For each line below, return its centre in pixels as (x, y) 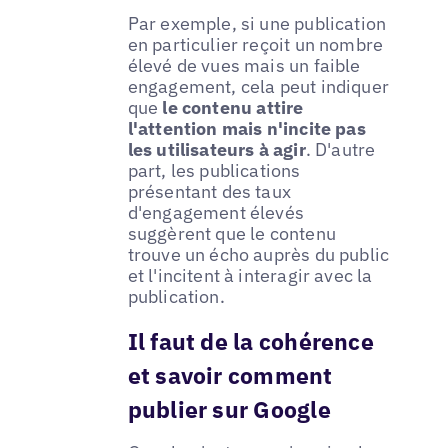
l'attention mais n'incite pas (246, 128)
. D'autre (340, 149)
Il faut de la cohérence (250, 340)
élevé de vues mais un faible (244, 65)
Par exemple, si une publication (257, 23)
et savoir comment (230, 374)
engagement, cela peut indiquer (258, 86)
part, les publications (214, 170)
